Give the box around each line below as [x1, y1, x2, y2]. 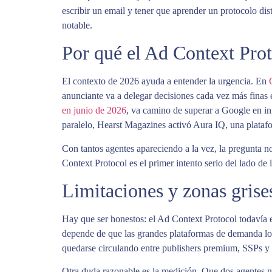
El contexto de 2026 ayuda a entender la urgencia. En [62, 76, 269, 87]
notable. [62, 19, 92, 30]
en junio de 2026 [62, 105, 126, 116]
